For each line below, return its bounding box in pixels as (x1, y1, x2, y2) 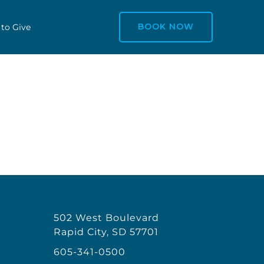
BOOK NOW (137, 21, 194, 32)
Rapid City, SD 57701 (54, 226, 159, 238)
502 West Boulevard (54, 212, 159, 224)
